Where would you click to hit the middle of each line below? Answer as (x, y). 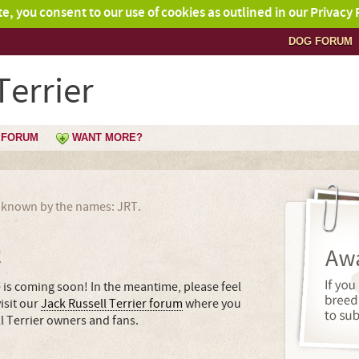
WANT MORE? (107, 137)
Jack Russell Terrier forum (112, 304)
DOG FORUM (321, 41)
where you (212, 304)
